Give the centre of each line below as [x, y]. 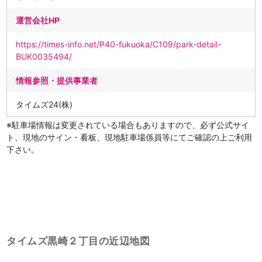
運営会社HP [38, 20]
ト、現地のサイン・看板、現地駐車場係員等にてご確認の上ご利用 [130, 137]
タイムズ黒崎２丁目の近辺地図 [78, 241]
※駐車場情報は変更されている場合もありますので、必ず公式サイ [128, 125]
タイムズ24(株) [44, 104]
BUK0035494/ [44, 56]
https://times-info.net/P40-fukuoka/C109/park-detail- [119, 44]
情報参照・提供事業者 [57, 80]
